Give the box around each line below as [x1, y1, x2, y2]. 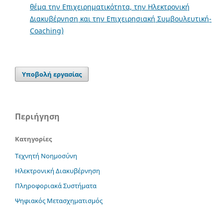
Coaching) [29, 25, 64, 35]
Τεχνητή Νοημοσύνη [15, 151, 77, 160]
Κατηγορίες [15, 134, 52, 143]
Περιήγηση [15, 111, 60, 122]
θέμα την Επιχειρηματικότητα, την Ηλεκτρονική [29, 1, 190, 11]
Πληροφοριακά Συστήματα [15, 181, 97, 190]
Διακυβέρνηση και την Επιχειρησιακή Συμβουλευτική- [29, 13, 212, 23]
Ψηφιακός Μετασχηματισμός [15, 196, 103, 205]
